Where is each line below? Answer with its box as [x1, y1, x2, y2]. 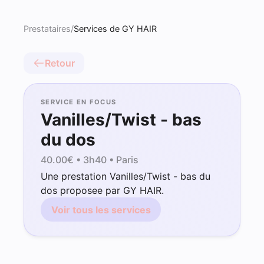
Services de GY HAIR [74, 24, 157, 34]
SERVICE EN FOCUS [41, 98, 117, 106]
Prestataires [24, 24, 71, 34]
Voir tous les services [51, 203, 151, 216]
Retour [45, 57, 75, 69]
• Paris [107, 153, 138, 166]
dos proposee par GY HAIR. [41, 184, 164, 197]
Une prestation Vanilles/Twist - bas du [41, 170, 210, 183]
